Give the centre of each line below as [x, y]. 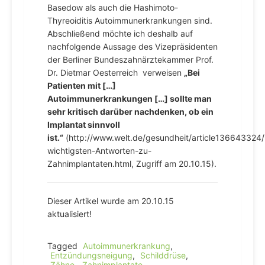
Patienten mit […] [82, 85]
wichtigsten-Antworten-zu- [99, 151]
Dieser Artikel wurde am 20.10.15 [111, 201]
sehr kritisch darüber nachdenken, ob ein [130, 112]
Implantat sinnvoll [84, 125]
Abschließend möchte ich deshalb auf [120, 33]
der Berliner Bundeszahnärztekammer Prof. [130, 59]
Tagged [64, 246]
